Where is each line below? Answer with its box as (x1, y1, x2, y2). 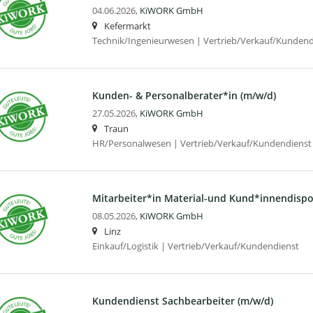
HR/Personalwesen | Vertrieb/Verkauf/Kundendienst (92, 137, 312, 150)
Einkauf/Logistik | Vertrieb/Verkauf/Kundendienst (92, 240, 299, 252)
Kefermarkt (103, 20, 151, 32)
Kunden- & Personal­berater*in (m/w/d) (92, 88, 276, 102)
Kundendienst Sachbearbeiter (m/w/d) (92, 293, 273, 307)
